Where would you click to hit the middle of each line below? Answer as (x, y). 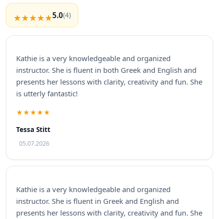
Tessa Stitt (33, 129)
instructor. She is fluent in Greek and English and (98, 201)
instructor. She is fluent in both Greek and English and (106, 70)
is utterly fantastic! (47, 94)
